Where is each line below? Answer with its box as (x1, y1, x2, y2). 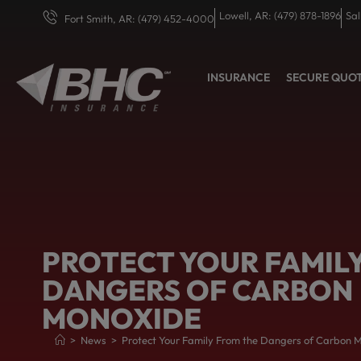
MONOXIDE (42, 301, 201, 337)
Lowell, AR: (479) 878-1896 (218, 9, 341, 22)
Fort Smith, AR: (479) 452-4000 (64, 11, 214, 25)
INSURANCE (207, 70, 271, 85)
